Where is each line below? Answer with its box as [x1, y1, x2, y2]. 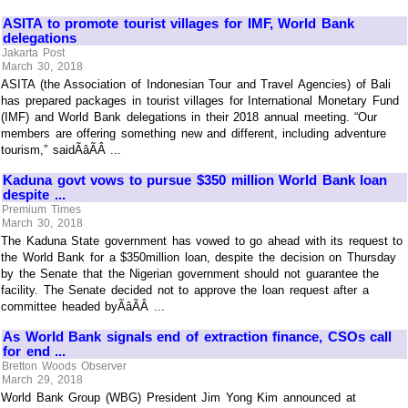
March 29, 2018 [2, 373, 83, 387]
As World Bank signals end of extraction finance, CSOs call [3, 329, 393, 345]
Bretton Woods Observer [2, 359, 127, 372]
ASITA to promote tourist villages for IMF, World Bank [3, 15, 354, 32]
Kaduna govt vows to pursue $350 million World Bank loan [3, 172, 388, 189]
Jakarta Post [2, 46, 65, 59]
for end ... [3, 343, 66, 360]
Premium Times [2, 202, 81, 216]
